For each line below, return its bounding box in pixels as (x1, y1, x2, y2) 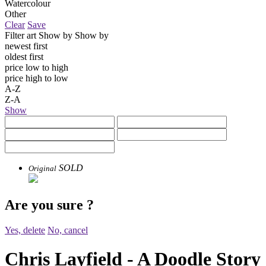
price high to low (5, 72, 68, 83)
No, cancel (47, 224, 88, 235)
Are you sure (5, 197, 87, 213)
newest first (5, 40, 47, 51)
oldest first (5, 51, 43, 62)
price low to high (5, 62, 68, 72)
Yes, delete (5, 224, 45, 235)
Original (28, 163, 56, 173)
